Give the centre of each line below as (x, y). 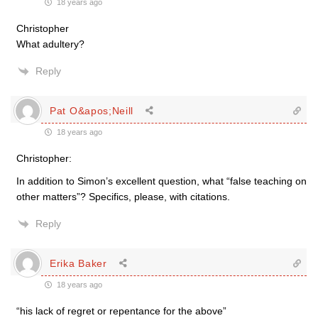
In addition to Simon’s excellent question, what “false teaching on (161, 181)
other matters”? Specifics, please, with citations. (123, 197)
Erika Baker (78, 263)
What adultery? (50, 44)
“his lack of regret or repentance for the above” (121, 311)
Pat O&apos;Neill (92, 110)
